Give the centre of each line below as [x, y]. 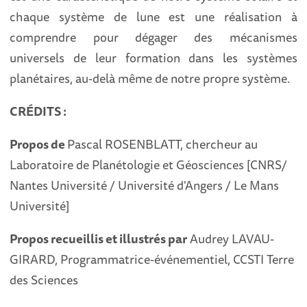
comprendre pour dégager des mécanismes [153, 37]
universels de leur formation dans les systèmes [153, 58]
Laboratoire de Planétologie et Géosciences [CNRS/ [149, 165]
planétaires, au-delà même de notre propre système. [150, 78]
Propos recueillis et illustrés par [99, 239]
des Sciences [46, 280]
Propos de [39, 144]
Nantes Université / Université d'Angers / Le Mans [145, 185]
